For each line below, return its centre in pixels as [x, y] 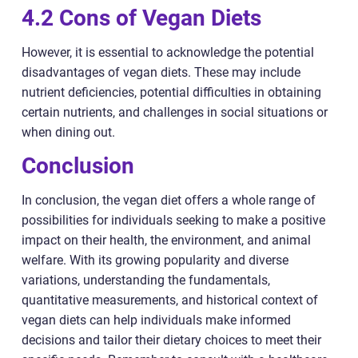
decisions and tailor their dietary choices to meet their [171, 340]
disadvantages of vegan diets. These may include [161, 73]
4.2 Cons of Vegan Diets [141, 18]
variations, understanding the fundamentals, [146, 280]
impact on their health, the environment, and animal [166, 241]
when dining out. [68, 133]
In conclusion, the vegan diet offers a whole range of [169, 201]
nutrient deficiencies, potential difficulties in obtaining [171, 93]
